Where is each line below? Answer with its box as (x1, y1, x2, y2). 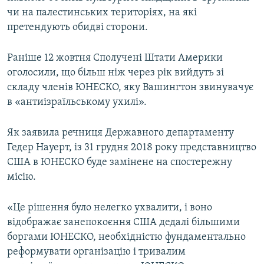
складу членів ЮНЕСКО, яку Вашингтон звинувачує (7, 82, 253, 94)
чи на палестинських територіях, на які (7, 7, 197, 19)
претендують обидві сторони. (7, 22, 148, 34)
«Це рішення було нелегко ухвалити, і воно (7, 202, 212, 214)
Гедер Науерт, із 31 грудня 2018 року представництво (7, 142, 256, 154)
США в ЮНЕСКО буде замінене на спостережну (7, 157, 232, 169)
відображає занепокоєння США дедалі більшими (7, 217, 240, 229)
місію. (7, 171, 36, 183)
